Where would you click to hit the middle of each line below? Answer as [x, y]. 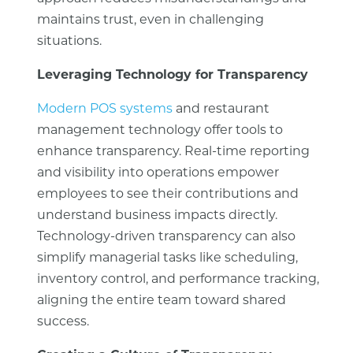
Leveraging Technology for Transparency [172, 76]
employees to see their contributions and [167, 195]
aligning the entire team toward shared [161, 301]
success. [63, 322]
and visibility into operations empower [158, 173]
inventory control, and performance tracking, [178, 280]
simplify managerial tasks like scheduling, [167, 258]
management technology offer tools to [160, 131]
